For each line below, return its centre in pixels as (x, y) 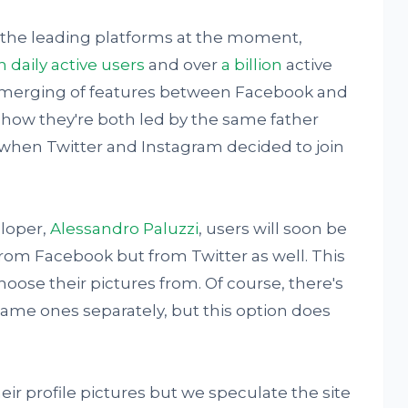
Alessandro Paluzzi (124, 229)
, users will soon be (272, 229)
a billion (251, 65)
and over (183, 65)
